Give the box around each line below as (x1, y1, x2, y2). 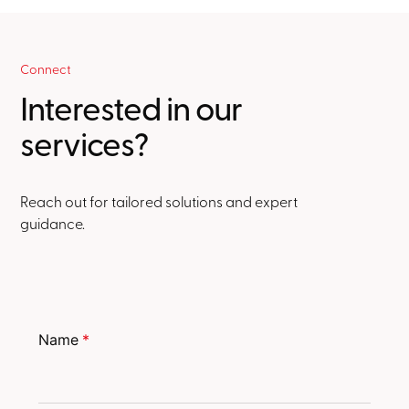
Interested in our (20, 84, 243, 131)
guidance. (20, 213, 86, 234)
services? (20, 120, 149, 166)
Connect (20, 60, 72, 78)
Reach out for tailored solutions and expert (20, 191, 299, 212)
